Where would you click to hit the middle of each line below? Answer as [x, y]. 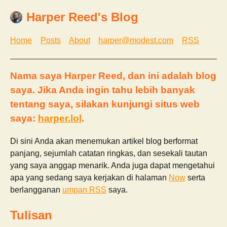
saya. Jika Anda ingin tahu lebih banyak [103, 90]
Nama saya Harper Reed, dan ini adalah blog [113, 75]
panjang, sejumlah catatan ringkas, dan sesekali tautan [109, 153]
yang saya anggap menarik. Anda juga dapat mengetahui [112, 165]
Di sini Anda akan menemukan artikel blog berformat [104, 141]
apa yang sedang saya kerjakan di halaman [89, 177]
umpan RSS [84, 190]
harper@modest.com [136, 41]
